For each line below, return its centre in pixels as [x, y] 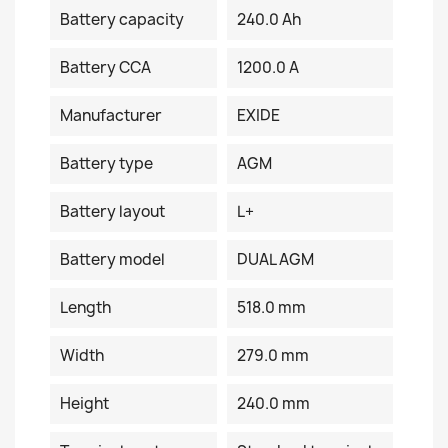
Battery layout [112, 211]
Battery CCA [105, 67]
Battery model [112, 259]
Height [84, 403]
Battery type [106, 163]
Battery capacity [122, 19]
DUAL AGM [275, 259]
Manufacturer [111, 115]
